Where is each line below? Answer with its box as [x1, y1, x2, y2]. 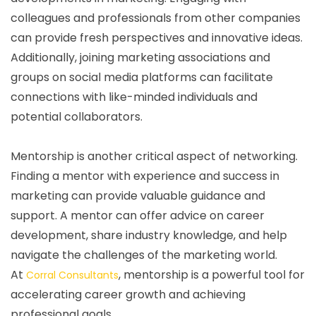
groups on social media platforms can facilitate [11, 68, 273, 85]
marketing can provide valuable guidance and [11, 187, 265, 204]
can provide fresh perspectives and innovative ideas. [11, 29, 303, 46]
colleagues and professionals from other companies [11, 9, 300, 26]
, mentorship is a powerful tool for [119, 266, 305, 283]
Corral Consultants [26, 267, 119, 282]
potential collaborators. [11, 108, 142, 125]
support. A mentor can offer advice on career [11, 207, 265, 224]
